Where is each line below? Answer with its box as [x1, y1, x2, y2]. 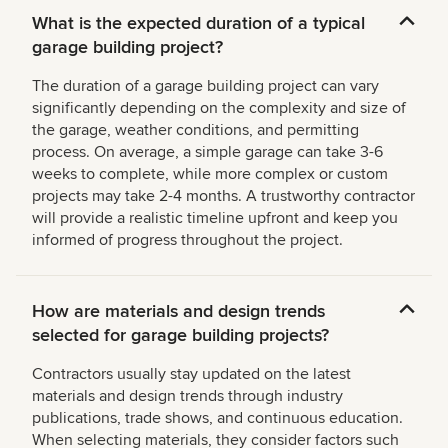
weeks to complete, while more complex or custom [32, 164, 388, 185]
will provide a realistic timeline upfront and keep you [32, 208, 398, 229]
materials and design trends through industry [32, 386, 343, 407]
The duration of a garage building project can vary [32, 76, 379, 97]
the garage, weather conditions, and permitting [32, 120, 359, 141]
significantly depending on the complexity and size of [32, 98, 406, 119]
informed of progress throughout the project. [32, 230, 343, 251]
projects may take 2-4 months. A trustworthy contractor [32, 186, 415, 207]
